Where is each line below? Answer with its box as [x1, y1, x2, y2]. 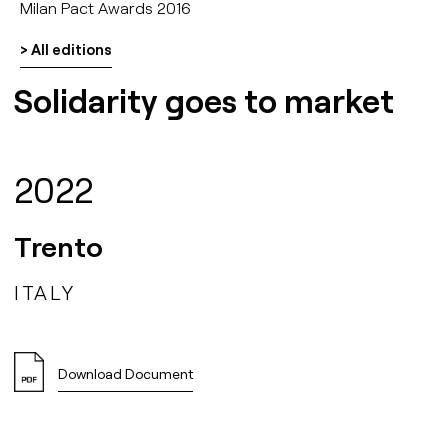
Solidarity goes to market [14, 80, 394, 121]
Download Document [58, 365, 194, 383]
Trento [14, 229, 103, 264]
